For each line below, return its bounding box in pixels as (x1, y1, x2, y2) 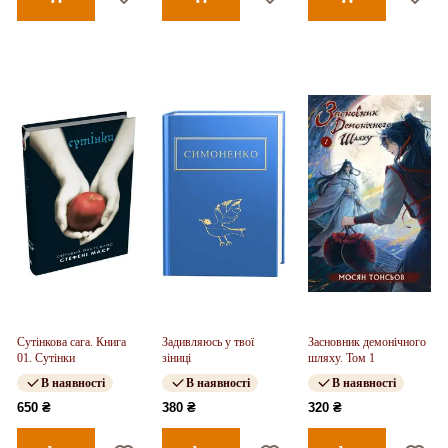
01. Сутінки (17, 351, 75, 365)
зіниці (162, 351, 192, 365)
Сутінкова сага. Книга (17, 335, 126, 349)
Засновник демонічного (307, 335, 426, 349)
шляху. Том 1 (307, 351, 375, 365)
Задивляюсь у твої (162, 335, 255, 349)
